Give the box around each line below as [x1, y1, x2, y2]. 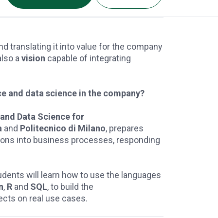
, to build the [47, 182, 93, 192]
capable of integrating [47, 53, 131, 63]
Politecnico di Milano [20, 123, 106, 133]
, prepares [106, 123, 144, 133]
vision [21, 53, 47, 63]
